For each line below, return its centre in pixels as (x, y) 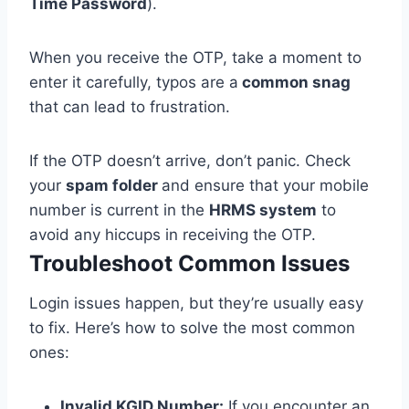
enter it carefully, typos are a (134, 83)
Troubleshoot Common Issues (189, 264)
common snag (294, 83)
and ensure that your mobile (265, 186)
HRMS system (263, 210)
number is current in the (119, 210)
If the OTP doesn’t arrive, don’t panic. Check (190, 161)
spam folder (114, 186)
